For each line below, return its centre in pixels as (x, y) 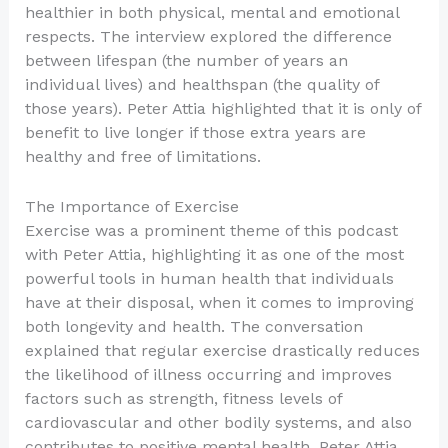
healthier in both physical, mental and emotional (211, 13)
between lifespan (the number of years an (186, 61)
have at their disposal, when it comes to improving (219, 302)
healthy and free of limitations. (142, 157)
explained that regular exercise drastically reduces (222, 350)
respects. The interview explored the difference (208, 37)
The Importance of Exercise (131, 206)
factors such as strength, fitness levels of (183, 398)
